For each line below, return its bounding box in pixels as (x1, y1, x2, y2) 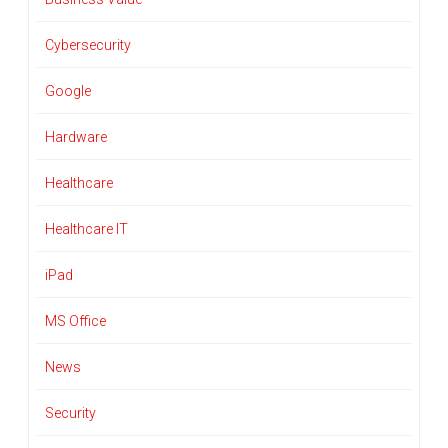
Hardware (45, 129, 107, 146)
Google (45, 83, 91, 100)
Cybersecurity (45, 37, 131, 54)
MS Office (45, 313, 106, 330)
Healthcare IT (45, 221, 128, 238)
